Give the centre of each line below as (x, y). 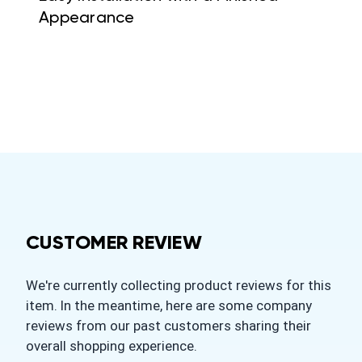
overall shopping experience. (112, 346)
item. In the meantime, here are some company (169, 306)
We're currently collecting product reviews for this (179, 286)
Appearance (87, 19)
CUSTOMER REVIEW (114, 244)
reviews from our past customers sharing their (168, 326)
